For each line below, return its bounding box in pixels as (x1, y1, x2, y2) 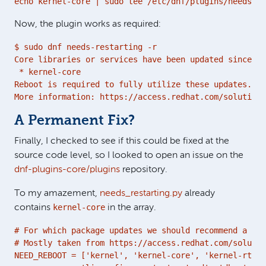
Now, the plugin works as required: (14, 19, 161, 29)
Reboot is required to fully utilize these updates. (14, 79, 252, 89)
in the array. (105, 202, 156, 213)
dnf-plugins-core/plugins (14, 164, 120, 175)
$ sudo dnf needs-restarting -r (14, 42, 157, 52)
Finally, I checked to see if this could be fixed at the (14, 136, 229, 146)
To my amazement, (14, 188, 100, 198)
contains (14, 202, 53, 213)
